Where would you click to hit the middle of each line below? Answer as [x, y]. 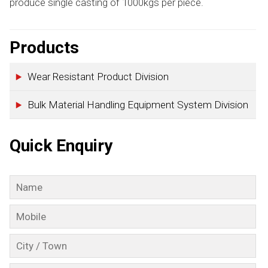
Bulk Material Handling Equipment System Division [138, 104]
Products [44, 47]
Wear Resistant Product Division [98, 76]
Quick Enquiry [61, 145]
